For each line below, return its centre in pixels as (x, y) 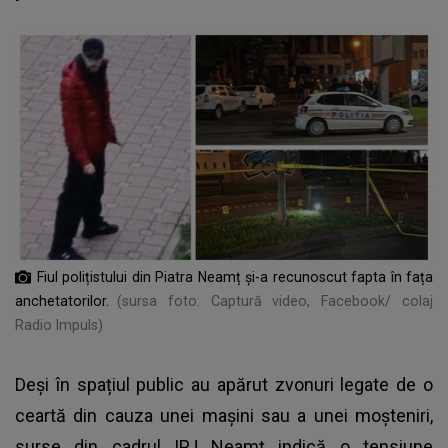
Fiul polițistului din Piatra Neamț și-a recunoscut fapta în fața (235, 276)
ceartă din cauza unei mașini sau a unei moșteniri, (224, 415)
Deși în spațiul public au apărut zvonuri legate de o (224, 384)
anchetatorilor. (62, 300)
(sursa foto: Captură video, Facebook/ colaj (275, 300)
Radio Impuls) (59, 324)
